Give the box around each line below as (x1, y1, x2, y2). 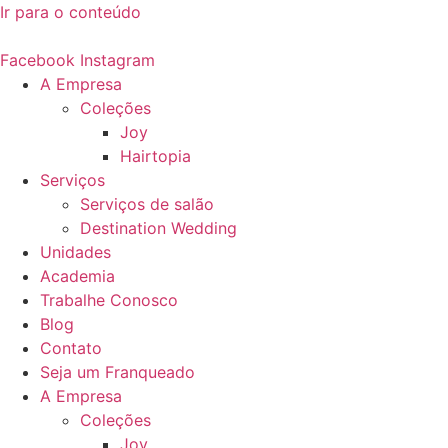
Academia (40, 266, 115, 286)
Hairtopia (120, 146, 191, 166)
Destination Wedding (80, 218, 237, 238)
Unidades (40, 242, 111, 262)
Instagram (80, 50, 155, 70)
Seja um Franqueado (40, 362, 195, 382)
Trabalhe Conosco (40, 290, 178, 310)
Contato (40, 338, 102, 358)
